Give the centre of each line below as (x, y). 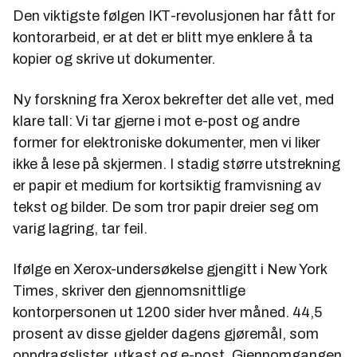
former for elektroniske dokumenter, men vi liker (167, 143)
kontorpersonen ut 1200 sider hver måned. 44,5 (167, 313)
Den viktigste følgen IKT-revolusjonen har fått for (174, 16)
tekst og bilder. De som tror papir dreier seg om (166, 208)
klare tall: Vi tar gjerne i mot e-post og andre (156, 122)
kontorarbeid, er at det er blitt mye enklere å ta (163, 38)
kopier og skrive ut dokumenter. (114, 59)
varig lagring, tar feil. (80, 229)
